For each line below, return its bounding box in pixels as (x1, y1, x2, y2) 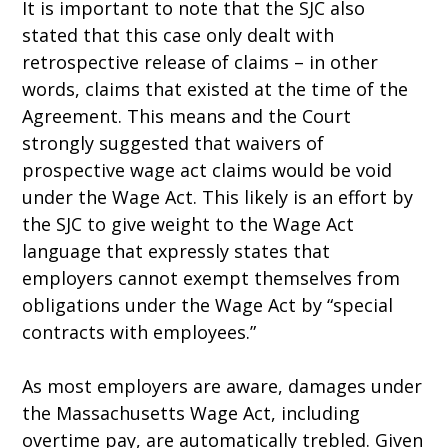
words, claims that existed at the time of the (22, 77, 409, 101)
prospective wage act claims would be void (22, 158, 393, 182)
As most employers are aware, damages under (22, 374, 423, 398)
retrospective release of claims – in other (22, 50, 379, 74)
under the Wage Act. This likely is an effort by (22, 185, 414, 209)
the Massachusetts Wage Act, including (22, 401, 361, 425)
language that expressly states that (22, 239, 331, 263)
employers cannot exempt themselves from (22, 266, 401, 290)
